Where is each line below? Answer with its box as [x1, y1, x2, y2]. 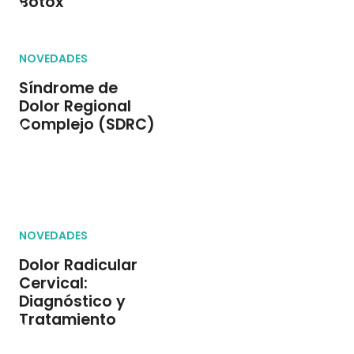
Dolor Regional [19, 96, 131, 117]
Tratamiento [19, 309, 116, 330]
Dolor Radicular [19, 254, 137, 276]
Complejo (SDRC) [19, 114, 155, 135]
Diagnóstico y [19, 291, 126, 312]
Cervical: [19, 273, 88, 294]
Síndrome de [19, 77, 118, 99]
